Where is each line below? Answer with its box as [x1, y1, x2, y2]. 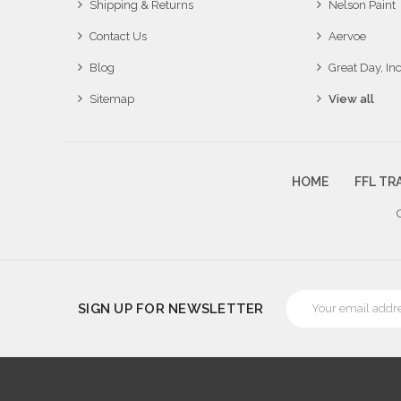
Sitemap [90, 91, 134, 106]
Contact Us [90, 29, 147, 43]
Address [286, 308, 330, 322]
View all [328, 91, 374, 106]
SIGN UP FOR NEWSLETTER [78, 300, 264, 317]
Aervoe [328, 29, 366, 43]
